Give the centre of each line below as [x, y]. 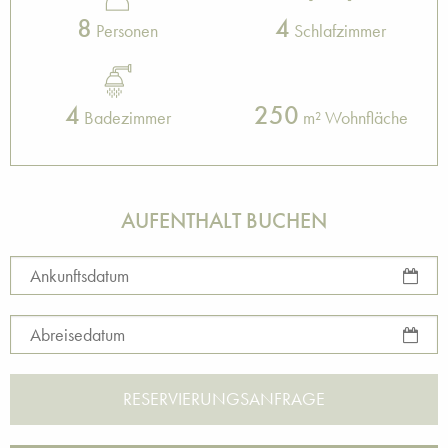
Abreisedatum [77, 334]
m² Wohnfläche [353, 117]
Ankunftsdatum [79, 275]
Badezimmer [125, 117]
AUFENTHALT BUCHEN [224, 220]
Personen [125, 30]
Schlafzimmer [338, 30]
